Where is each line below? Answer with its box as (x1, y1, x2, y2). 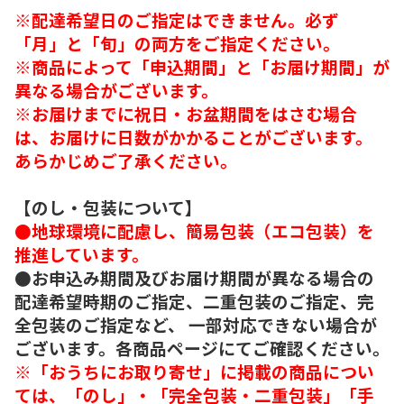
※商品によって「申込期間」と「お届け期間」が (14, 53, 390, 78)
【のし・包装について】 (14, 194, 202, 219)
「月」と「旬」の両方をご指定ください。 (14, 30, 340, 55)
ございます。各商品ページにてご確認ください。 (14, 335, 390, 360)
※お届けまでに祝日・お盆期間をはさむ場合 (14, 100, 357, 125)
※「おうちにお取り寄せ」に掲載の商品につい (14, 358, 374, 383)
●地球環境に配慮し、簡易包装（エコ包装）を (14, 217, 374, 243)
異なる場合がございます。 (14, 77, 218, 102)
